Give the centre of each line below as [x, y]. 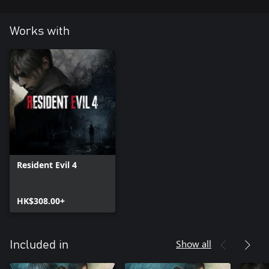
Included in [39, 245]
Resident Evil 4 [47, 165]
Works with [40, 32]
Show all [194, 244]
